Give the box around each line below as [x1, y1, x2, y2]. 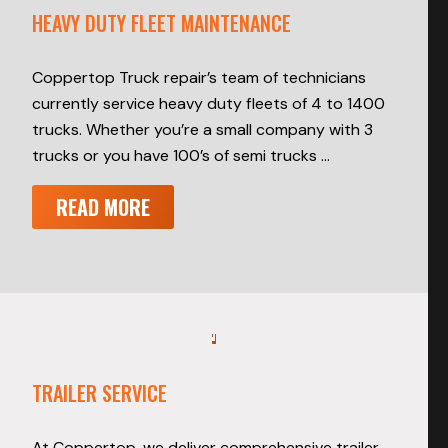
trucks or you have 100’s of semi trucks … [32, 145, 330, 167]
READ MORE [56, 192, 150, 223]
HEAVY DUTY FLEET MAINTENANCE [32, 8, 291, 39]
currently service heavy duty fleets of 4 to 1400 [32, 93, 385, 115]
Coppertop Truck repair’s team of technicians [32, 67, 366, 89]
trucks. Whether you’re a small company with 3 [32, 119, 373, 141]
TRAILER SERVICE [32, 378, 167, 409]
